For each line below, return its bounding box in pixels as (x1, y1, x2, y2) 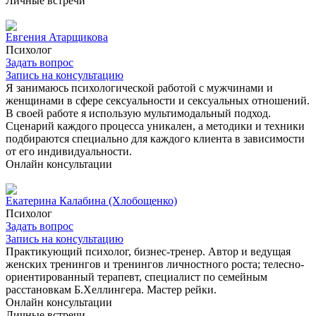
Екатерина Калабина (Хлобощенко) (6, 194, 177, 207)
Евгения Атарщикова (6, 30, 108, 43)
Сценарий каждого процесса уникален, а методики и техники (6, 119, 305, 132)
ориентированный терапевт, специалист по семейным (6, 270, 267, 283)
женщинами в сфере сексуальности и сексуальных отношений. (6, 94, 310, 107)
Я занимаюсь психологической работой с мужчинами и (6, 81, 273, 94)
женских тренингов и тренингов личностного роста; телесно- (6, 257, 304, 270)
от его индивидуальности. (6, 145, 132, 157)
